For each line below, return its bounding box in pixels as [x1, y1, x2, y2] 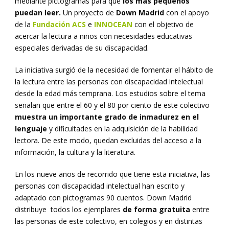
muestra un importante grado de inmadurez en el [15, 112, 199, 122]
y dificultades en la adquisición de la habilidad [49, 124, 198, 134]
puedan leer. [15, 8, 61, 18]
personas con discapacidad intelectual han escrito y [15, 181, 185, 191]
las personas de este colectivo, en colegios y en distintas [15, 216, 202, 226]
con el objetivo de [132, 19, 194, 30]
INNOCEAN [94, 19, 132, 30]
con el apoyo [164, 8, 209, 18]
